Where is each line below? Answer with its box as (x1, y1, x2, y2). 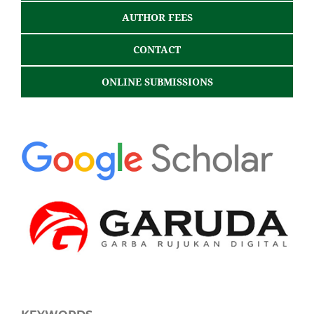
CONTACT (133, 43, 181, 57)
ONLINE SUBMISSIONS (101, 75, 213, 89)
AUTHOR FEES (121, 11, 193, 25)
